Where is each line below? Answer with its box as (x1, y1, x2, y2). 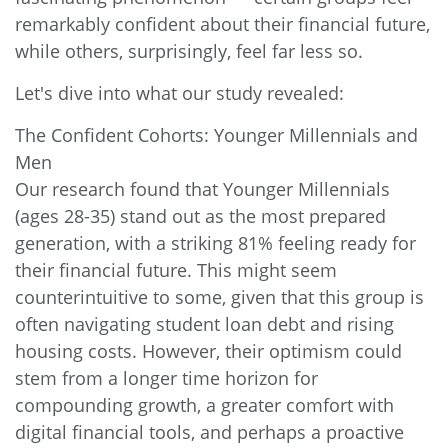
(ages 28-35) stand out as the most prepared (15, 203, 386, 228)
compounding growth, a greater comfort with (15, 392, 394, 417)
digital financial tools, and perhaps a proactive (15, 419, 404, 444)
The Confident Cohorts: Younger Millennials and (15, 122, 418, 147)
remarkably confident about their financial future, (15, 11, 430, 36)
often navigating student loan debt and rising (15, 311, 394, 336)
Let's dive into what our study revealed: (15, 80, 344, 105)
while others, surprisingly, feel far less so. (15, 38, 363, 63)
